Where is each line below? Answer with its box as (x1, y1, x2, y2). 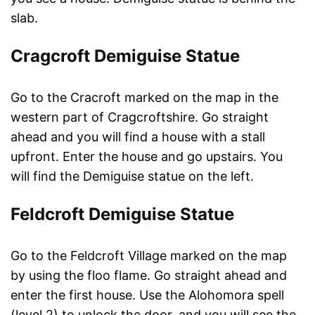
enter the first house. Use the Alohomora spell (11, 287, 284, 302)
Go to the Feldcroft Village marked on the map (11, 247, 287, 263)
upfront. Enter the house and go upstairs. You (11, 148, 283, 164)
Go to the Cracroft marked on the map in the (11, 89, 278, 105)
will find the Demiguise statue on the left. (11, 168, 254, 184)
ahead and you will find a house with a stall (11, 129, 265, 144)
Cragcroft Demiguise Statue (11, 45, 240, 66)
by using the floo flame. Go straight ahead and (11, 267, 287, 283)
